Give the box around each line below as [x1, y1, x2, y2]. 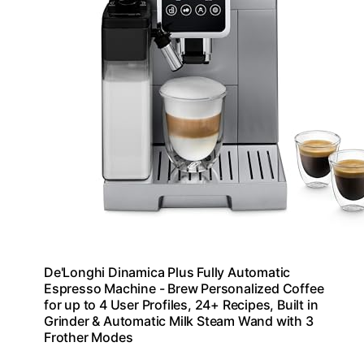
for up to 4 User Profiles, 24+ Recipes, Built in [44, 296, 318, 313]
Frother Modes [44, 328, 133, 345]
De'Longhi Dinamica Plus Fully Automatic [44, 263, 291, 280]
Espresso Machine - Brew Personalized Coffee [44, 279, 324, 297]
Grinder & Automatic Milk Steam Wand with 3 [44, 312, 314, 329]
